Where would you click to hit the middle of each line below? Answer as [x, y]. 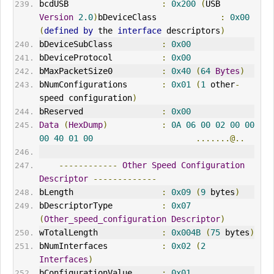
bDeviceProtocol [100, 58]
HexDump [85, 125]
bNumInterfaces [100, 246]
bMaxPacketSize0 [100, 71]
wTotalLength [100, 233]
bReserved [100, 112]
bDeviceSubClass [100, 44]
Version [56, 17]
